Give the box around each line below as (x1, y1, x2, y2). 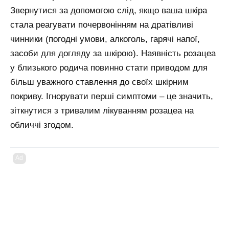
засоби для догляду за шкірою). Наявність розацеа (10, 48, 216, 58)
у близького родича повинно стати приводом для (10, 62, 208, 73)
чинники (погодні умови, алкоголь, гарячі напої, (10, 34, 200, 44)
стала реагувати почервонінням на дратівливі (10, 19, 193, 30)
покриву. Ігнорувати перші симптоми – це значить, (10, 91, 213, 101)
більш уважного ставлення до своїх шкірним (10, 77, 189, 87)
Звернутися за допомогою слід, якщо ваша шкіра (10, 5, 207, 15)
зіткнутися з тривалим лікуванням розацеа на (10, 105, 194, 116)
